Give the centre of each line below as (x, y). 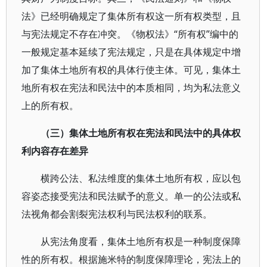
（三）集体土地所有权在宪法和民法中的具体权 (141, 133)
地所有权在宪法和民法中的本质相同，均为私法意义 (131, 88)
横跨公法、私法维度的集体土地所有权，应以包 (141, 178)
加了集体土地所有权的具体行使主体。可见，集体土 (131, 70)
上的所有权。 (50, 105)
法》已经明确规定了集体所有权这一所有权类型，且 (131, 16)
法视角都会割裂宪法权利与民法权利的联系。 (117, 214)
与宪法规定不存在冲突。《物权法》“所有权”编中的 (130, 34)
